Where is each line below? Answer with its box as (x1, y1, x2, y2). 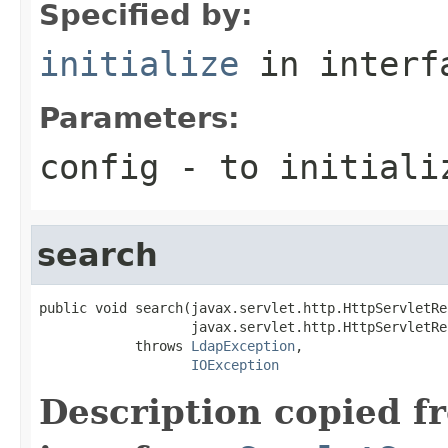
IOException (191, 356, 279, 373)
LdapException (191, 337, 295, 354)
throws (39, 337, 191, 354)
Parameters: (39, 100, 240, 135)
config (39, 146, 159, 187)
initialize (39, 43, 239, 84)
